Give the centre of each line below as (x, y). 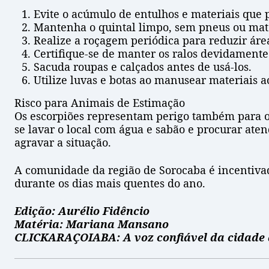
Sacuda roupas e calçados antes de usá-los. (143, 67)
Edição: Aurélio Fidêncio (82, 211)
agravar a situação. (63, 143)
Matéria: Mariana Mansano (92, 224)
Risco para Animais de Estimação (100, 103)
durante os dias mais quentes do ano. (110, 183)
